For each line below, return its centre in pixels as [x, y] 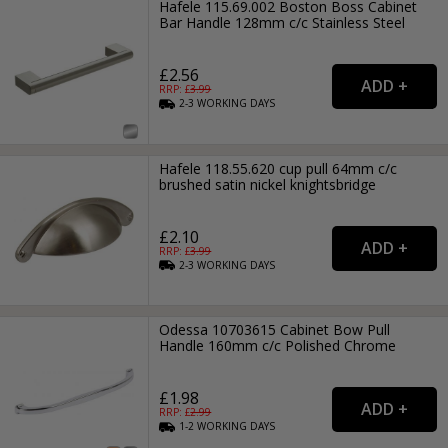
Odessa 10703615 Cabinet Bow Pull [275, 329]
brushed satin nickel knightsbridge [268, 184]
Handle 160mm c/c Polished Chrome [278, 345]
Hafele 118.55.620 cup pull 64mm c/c [278, 168]
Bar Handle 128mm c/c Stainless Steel [282, 23]
